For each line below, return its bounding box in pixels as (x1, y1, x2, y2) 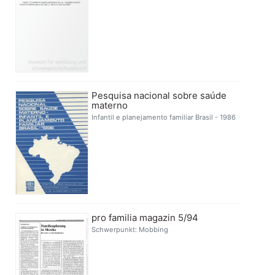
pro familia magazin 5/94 (91, 211, 199, 223)
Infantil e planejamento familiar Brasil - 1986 (91, 112, 236, 122)
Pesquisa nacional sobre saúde (91, 89, 227, 101)
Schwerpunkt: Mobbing (91, 225, 169, 234)
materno (91, 99, 128, 111)
